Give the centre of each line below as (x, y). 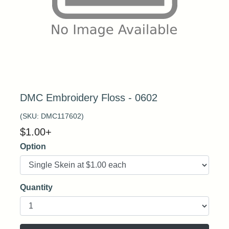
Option (33, 146)
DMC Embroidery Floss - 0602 (89, 98)
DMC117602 (61, 116)
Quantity (36, 187)
